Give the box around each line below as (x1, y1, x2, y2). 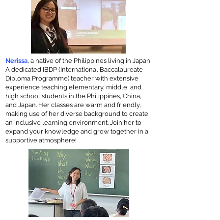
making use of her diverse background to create (5, 110, 148, 117)
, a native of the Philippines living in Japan (27, 57, 150, 64)
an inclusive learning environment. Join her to (5, 119, 141, 126)
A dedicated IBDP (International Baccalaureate (5, 66, 143, 73)
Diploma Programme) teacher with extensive (5, 75, 138, 82)
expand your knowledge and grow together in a (5, 128, 148, 135)
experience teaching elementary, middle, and (5, 83, 141, 91)
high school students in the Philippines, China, (5, 92, 141, 100)
